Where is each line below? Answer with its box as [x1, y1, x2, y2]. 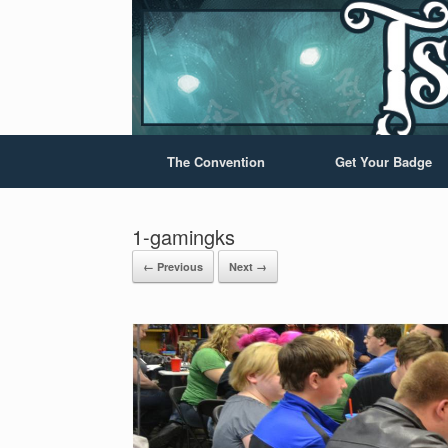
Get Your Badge [335, 152, 432, 171]
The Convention [167, 152, 265, 171]
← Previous [143, 259, 203, 274]
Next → [229, 259, 267, 274]
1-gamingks [132, 222, 235, 251]
